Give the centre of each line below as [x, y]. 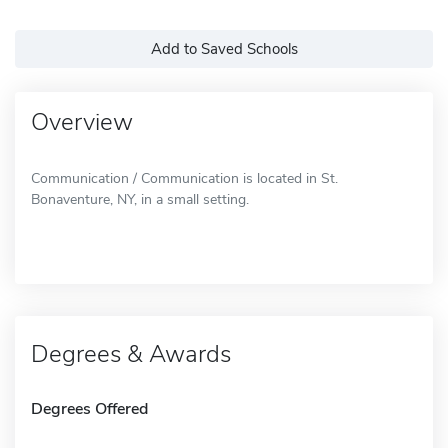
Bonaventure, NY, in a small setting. [140, 199]
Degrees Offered [89, 408]
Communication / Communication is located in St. [184, 178]
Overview [82, 121]
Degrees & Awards [131, 353]
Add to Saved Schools [224, 48]
